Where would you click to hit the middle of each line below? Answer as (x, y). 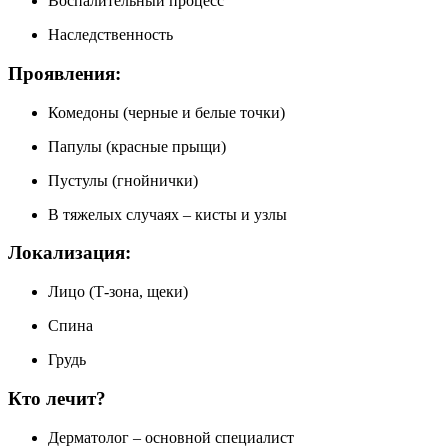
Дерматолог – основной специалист (171, 437)
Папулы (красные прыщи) (137, 146)
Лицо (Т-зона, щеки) (118, 292)
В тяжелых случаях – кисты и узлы (167, 214)
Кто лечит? (57, 398)
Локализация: (69, 253)
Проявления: (64, 73)
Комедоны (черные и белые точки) (166, 112)
